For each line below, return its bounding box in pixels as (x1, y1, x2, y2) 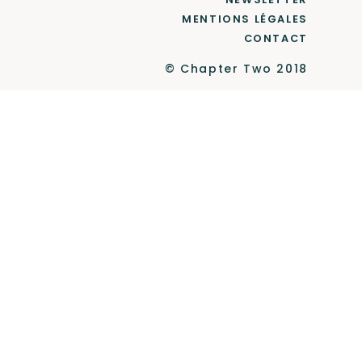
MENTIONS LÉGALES (182, 12, 308, 27)
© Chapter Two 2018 (165, 61, 308, 78)
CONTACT (243, 32, 308, 46)
